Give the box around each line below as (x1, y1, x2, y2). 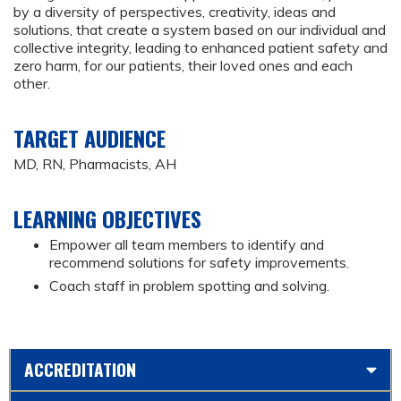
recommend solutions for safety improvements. (49, 253, 349, 272)
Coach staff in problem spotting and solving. (49, 277, 329, 295)
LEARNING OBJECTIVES (13, 202, 201, 235)
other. (13, 74, 50, 93)
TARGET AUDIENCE (13, 122, 166, 155)
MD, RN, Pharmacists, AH (13, 155, 176, 174)
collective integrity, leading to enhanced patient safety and (13, 38, 388, 57)
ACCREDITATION (24, 355, 136, 382)
